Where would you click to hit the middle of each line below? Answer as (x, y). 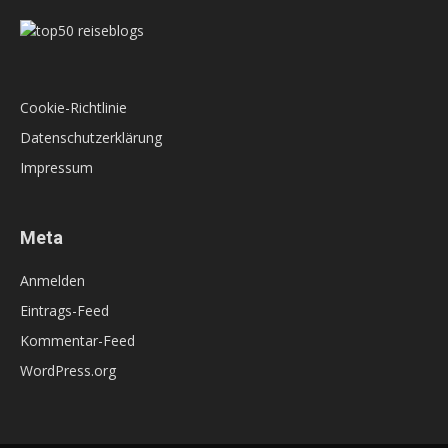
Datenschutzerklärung (91, 138)
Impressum (56, 168)
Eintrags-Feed (64, 311)
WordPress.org (68, 371)
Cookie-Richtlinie (73, 108)
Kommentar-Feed (77, 341)
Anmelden (52, 281)
